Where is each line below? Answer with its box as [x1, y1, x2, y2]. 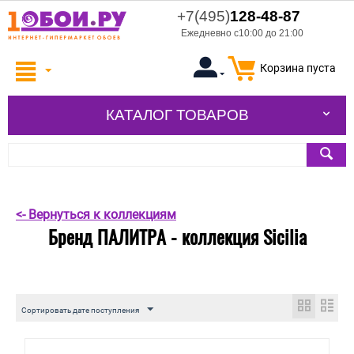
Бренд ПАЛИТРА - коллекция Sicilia [47, 222, 307, 251]
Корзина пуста [260, 62, 336, 75]
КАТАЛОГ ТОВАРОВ [105, 107, 249, 124]
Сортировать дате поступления [21, 306, 139, 315]
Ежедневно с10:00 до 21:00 [181, 28, 303, 39]
